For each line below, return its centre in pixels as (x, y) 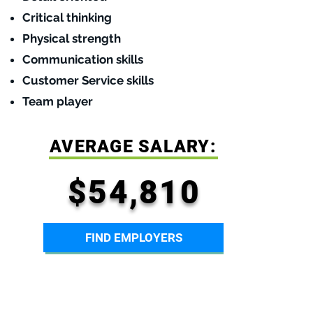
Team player (58, 101)
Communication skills (83, 59)
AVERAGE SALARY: (133, 146)
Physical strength (72, 38)
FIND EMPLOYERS (133, 238)
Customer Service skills (88, 80)
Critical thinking (67, 17)
